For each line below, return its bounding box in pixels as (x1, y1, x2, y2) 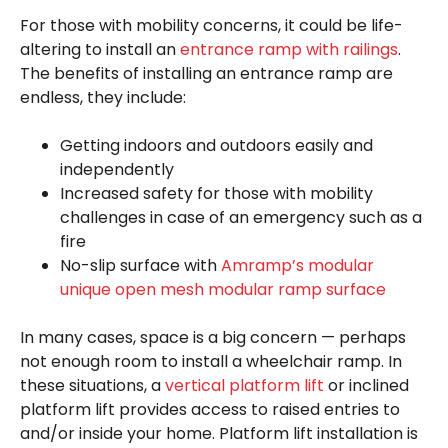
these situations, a (20, 373, 165, 397)
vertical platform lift (165, 373, 324, 397)
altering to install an (20, 37, 180, 61)
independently (60, 157, 174, 181)
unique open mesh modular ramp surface (60, 277, 386, 301)
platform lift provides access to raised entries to (20, 397, 400, 421)
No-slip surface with (60, 253, 221, 277)
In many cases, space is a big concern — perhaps (20, 325, 406, 349)
